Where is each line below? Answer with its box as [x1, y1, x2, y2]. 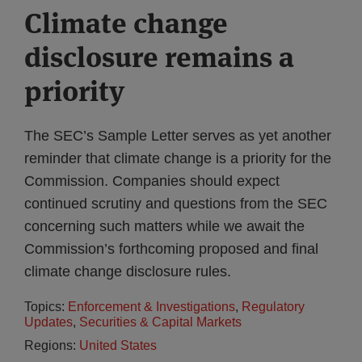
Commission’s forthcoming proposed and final [24, 241, 318, 257]
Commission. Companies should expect [24, 173, 280, 189]
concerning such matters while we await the [24, 218, 305, 234]
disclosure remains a [24, 39, 294, 75]
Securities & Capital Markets [79, 315, 242, 329]
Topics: [24, 300, 68, 314]
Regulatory [242, 300, 305, 314]
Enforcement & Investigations [68, 300, 235, 314]
